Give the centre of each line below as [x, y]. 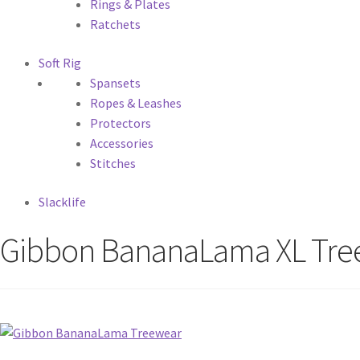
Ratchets [115, 25]
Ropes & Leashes [136, 102]
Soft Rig [60, 62]
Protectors [121, 123]
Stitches [113, 163]
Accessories [122, 143]
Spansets [115, 82]
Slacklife [62, 201]
